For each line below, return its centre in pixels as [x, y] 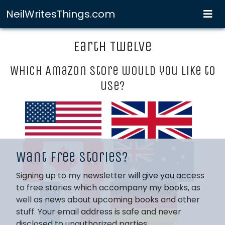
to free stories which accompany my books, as [108, 188]
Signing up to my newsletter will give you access [110, 176]
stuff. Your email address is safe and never [99, 212]
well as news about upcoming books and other [108, 200]
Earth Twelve [113, 47]
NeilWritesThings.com [61, 14]
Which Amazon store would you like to [113, 71]
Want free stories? [72, 157]
